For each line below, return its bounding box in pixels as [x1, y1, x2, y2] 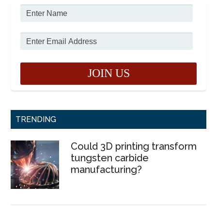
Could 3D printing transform [71, 140, 197, 152]
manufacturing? [71, 163, 142, 175]
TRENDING [15, 114, 57, 124]
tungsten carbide [71, 152, 149, 164]
